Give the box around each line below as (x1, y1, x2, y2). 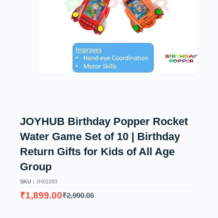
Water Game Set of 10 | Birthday (19, 130, 180, 143)
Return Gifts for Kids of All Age (19, 145, 175, 158)
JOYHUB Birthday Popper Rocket (19, 115, 188, 128)
